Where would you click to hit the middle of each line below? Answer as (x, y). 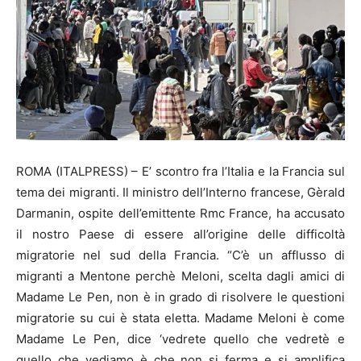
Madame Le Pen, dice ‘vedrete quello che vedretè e (180, 338)
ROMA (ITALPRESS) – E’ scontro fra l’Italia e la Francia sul (180, 171)
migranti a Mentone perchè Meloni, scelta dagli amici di (180, 276)
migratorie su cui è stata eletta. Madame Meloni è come (180, 317)
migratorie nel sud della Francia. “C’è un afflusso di (180, 255)
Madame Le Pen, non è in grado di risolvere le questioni (180, 297)
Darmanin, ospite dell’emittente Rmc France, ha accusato (180, 213)
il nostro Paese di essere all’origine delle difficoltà (180, 234)
